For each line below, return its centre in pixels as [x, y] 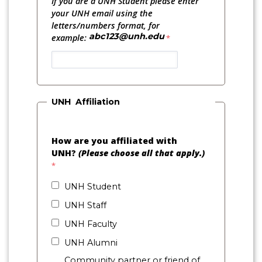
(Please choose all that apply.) [142, 153]
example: [70, 38]
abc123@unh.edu [127, 37]
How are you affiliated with [114, 141]
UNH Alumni [91, 242]
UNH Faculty [91, 224]
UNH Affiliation [86, 102]
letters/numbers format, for [106, 26]
